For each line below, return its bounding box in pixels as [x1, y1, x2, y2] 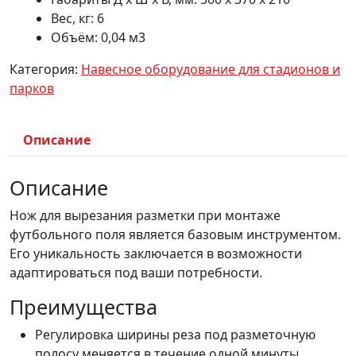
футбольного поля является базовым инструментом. [10, 226, 341, 244]
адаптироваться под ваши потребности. [10, 264, 262, 282]
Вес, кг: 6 [51, 10, 104, 28]
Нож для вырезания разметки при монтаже [10, 207, 281, 225]
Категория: [10, 60, 81, 79]
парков [10, 79, 54, 98]
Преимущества [10, 293, 157, 321]
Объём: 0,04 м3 [51, 29, 145, 47]
